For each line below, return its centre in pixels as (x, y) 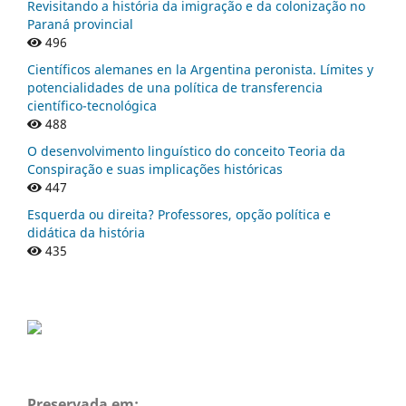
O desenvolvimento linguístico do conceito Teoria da (186, 150)
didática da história (86, 232)
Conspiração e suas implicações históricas (155, 169)
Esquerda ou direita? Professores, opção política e (179, 214)
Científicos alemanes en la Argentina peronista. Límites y (200, 69)
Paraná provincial (80, 24)
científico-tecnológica (92, 105)
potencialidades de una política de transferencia (175, 87)
